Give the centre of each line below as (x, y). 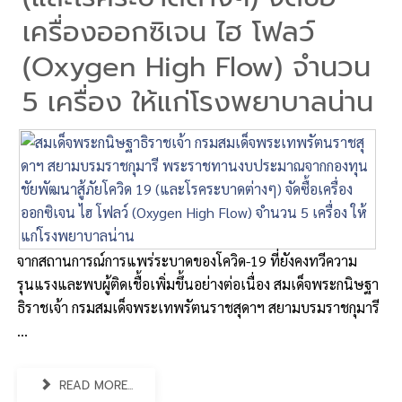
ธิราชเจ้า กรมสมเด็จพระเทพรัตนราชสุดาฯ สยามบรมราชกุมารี (198, 307)
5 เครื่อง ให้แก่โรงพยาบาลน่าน (198, 102)
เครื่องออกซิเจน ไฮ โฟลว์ (169, 32)
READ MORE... (94, 385)
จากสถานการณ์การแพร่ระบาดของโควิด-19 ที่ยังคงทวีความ (187, 261)
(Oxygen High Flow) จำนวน (197, 67)
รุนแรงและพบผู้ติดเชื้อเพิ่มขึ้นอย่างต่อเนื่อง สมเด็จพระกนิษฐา (198, 284)
